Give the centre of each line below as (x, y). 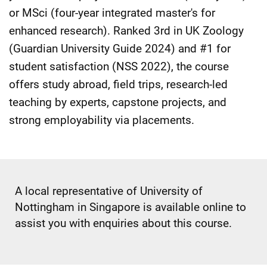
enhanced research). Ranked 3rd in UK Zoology (126, 31)
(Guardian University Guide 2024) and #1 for (120, 49)
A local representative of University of (109, 191)
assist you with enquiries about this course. (123, 223)
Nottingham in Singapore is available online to (131, 207)
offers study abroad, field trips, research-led (118, 84)
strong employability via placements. (102, 120)
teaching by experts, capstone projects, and (118, 102)
